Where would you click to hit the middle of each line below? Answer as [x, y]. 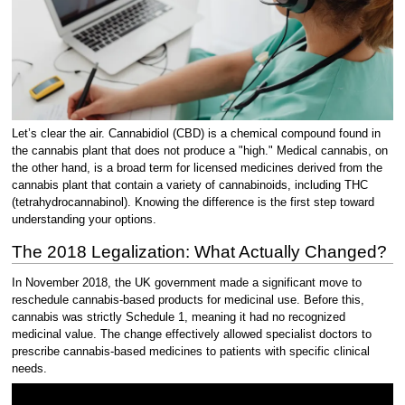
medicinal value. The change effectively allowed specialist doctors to [191, 334]
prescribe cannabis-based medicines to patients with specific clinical [190, 351]
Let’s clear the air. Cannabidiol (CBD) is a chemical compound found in [196, 134]
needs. [29, 368]
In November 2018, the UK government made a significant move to [186, 283]
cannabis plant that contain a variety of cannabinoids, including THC [189, 186]
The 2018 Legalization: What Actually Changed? [199, 252]
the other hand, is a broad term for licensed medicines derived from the [197, 169]
